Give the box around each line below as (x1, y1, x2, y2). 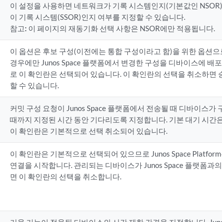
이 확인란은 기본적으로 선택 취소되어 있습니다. (9, 126, 167, 135)
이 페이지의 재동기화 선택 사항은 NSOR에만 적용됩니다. (28, 24, 215, 33)
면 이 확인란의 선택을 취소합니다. (9, 172, 121, 181)
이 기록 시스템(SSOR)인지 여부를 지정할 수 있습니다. (9, 12, 185, 21)
